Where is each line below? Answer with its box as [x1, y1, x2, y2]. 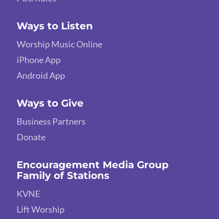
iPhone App [16, 54, 61, 66]
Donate [16, 131, 45, 143]
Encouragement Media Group [16, 159, 169, 171]
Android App [16, 70, 65, 81]
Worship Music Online [16, 39, 102, 50]
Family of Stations [16, 170, 109, 182]
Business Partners [16, 116, 86, 127]
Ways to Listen [16, 20, 93, 32]
